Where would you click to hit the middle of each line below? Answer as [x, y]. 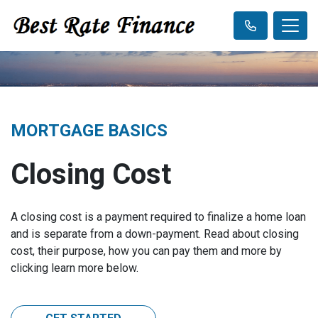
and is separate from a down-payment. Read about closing [155, 234]
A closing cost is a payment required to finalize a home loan [158, 217]
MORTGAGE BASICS [89, 131]
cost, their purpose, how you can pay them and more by [146, 251]
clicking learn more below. [75, 268]
